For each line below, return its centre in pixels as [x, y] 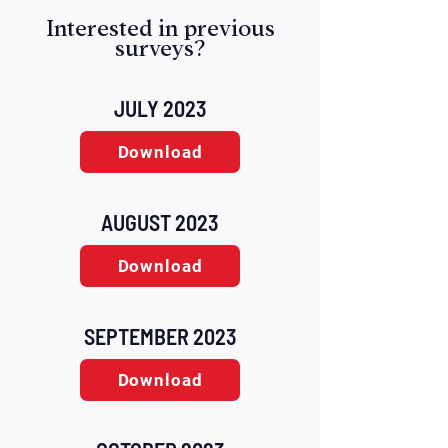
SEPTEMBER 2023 [160, 336]
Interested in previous [160, 28]
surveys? [160, 48]
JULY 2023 [160, 108]
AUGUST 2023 [160, 222]
